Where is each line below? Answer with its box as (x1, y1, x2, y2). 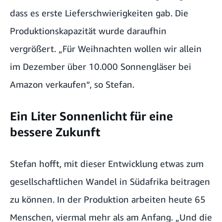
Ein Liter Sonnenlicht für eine (10, 109, 173, 123)
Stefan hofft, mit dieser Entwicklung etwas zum (10, 158, 204, 169)
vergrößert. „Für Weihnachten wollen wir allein (10, 43, 202, 55)
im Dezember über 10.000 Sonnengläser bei (10, 61, 191, 72)
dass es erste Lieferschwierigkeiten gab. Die (10, 7, 188, 19)
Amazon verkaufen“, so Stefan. (10, 79, 134, 90)
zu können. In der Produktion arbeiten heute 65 (10, 194, 206, 205)
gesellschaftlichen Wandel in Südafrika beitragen (10, 176, 210, 187)
